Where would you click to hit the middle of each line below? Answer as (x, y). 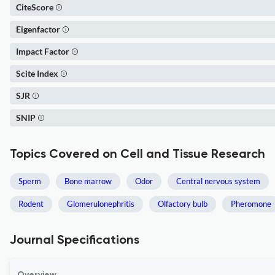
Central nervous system (218, 181)
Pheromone (251, 204)
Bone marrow (88, 181)
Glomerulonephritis (101, 204)
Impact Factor (43, 51)
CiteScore (35, 7)
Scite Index (37, 73)
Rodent (31, 204)
